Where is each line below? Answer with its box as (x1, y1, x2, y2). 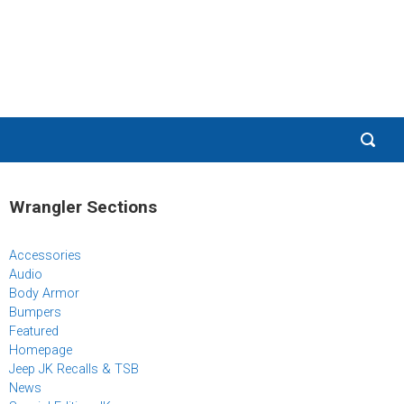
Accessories (9, 248, 81, 264)
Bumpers (9, 305, 61, 321)
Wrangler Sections (9, 196, 157, 217)
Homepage (9, 343, 72, 359)
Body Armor (9, 286, 79, 302)
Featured (9, 324, 59, 340)
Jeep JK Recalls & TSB (9, 362, 139, 378)
